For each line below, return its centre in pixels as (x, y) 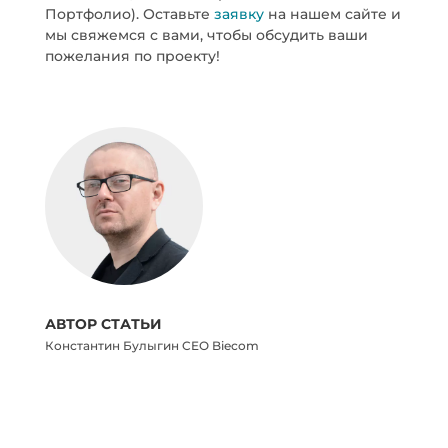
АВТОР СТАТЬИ (103, 324)
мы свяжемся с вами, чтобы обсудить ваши (206, 35)
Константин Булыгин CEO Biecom (151, 346)
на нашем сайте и (334, 14)
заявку (240, 14)
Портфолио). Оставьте (129, 14)
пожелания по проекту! (132, 56)
